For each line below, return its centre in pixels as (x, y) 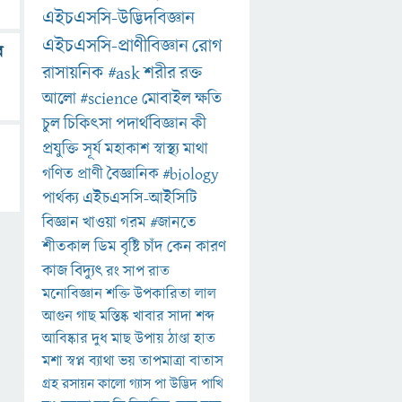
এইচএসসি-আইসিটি (140, 199)
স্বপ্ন (76, 362)
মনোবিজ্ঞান (72, 295)
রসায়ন (78, 385)
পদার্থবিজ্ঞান (152, 125)
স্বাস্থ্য (166, 150)
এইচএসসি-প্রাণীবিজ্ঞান (115, 47)
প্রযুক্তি (61, 150)
